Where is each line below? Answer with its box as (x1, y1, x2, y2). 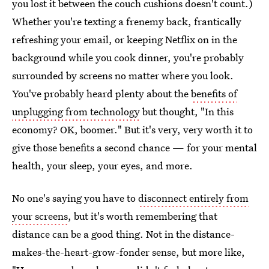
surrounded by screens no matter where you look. (12, 68, 234, 82)
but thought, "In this (140, 104, 234, 118)
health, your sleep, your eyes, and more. (12, 159, 193, 172)
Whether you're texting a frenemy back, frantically (12, 14, 241, 28)
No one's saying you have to (12, 191, 138, 205)
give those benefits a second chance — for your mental (12, 141, 257, 154)
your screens (12, 209, 68, 223)
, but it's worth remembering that (68, 209, 217, 223)
